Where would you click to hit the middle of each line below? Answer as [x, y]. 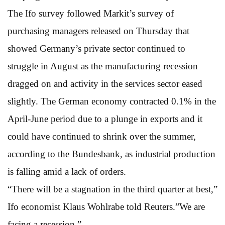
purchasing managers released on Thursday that [98, 31]
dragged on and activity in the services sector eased [105, 83]
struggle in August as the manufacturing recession [103, 66]
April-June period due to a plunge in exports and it [105, 119]
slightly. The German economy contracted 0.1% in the [112, 101]
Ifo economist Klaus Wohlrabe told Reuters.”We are [106, 206]
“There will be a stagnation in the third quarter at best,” [113, 189]
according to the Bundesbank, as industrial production [111, 154]
